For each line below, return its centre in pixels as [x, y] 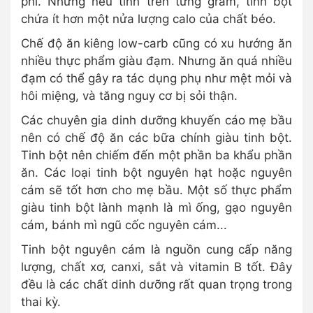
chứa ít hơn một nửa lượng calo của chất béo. [150, 19]
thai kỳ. [43, 301]
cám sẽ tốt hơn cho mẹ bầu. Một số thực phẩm [156, 190]
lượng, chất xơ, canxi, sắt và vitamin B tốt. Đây [156, 267]
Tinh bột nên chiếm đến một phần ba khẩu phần [156, 155]
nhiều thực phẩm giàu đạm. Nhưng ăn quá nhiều [156, 60]
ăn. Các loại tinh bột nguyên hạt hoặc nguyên [156, 172]
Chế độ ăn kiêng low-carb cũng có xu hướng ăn [156, 43]
